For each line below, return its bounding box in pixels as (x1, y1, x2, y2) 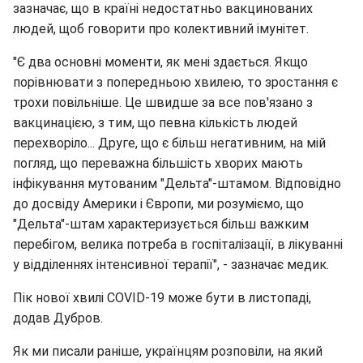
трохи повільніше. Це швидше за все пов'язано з (13, 94, 313, 110)
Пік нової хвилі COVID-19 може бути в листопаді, (13, 289, 311, 305)
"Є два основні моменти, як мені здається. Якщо (13, 53, 308, 70)
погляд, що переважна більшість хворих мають (13, 155, 303, 171)
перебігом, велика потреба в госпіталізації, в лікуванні (13, 236, 343, 252)
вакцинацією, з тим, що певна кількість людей (13, 114, 297, 130)
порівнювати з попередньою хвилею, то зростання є (13, 74, 338, 90)
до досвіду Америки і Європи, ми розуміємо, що (13, 195, 304, 211)
